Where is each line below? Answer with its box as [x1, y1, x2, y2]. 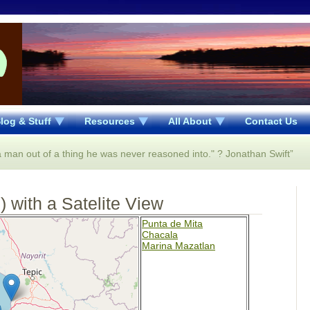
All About [168, 116, 212, 127]
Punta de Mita [142, 218, 203, 229]
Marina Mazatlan [142, 240, 215, 251]
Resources [84, 116, 135, 127]
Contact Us [245, 116, 298, 127]
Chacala [142, 229, 178, 240]
